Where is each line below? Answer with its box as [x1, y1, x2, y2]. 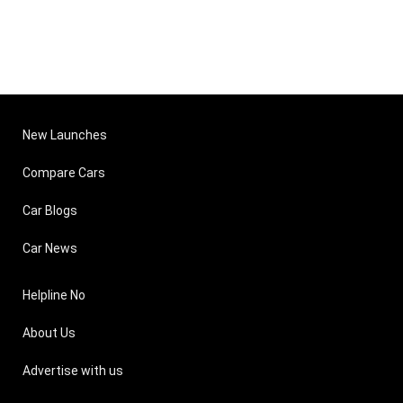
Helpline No [22, 287, 85, 302]
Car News [22, 240, 77, 255]
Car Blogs [22, 202, 77, 218]
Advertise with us [22, 363, 123, 378]
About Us [22, 325, 76, 340]
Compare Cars [22, 165, 105, 180]
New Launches [22, 127, 107, 142]
